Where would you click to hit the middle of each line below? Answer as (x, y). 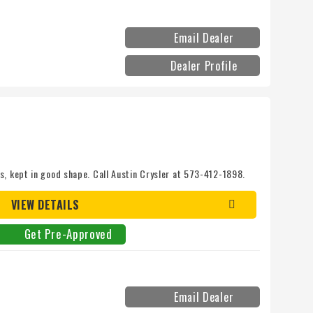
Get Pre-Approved (68, 234)
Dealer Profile (204, 66)
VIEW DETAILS (45, 205)
